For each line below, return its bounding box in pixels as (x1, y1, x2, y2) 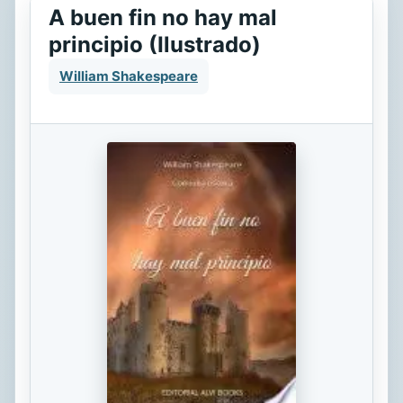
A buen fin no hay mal (49, 4, 277, 31)
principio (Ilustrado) (49, 31, 261, 58)
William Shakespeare (59, 67, 198, 85)
